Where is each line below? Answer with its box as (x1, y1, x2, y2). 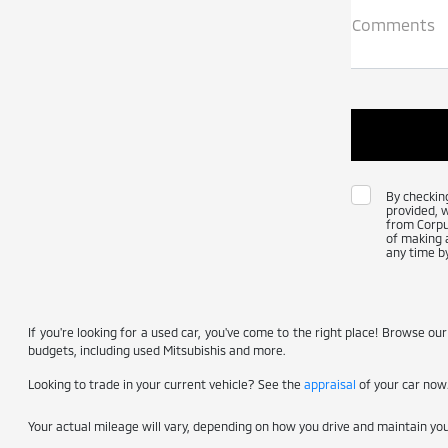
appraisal (304, 377, 357, 391)
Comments (352, 15, 435, 34)
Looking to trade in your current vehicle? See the (28, 377, 305, 391)
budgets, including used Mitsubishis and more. (28, 343, 286, 357)
